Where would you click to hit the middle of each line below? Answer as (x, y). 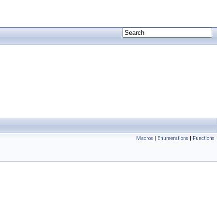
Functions (204, 138)
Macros (145, 138)
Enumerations (173, 138)
